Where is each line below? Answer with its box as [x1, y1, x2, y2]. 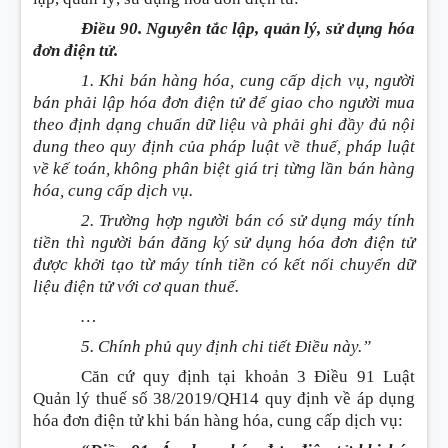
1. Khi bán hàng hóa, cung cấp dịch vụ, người [81, 71, 415, 90]
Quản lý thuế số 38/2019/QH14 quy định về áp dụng [33, 389, 415, 408]
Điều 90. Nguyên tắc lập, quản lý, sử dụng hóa [81, 19, 415, 38]
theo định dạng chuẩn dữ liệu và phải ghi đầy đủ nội [33, 115, 415, 134]
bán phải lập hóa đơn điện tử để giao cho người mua [33, 93, 415, 112]
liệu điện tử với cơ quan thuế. [33, 277, 239, 296]
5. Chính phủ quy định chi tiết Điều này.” [81, 337, 371, 356]
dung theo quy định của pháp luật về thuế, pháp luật [33, 137, 415, 156]
